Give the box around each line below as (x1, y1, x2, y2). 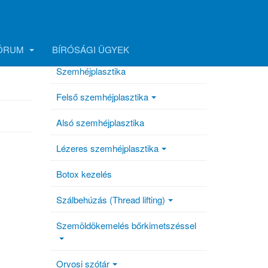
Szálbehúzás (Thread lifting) (56, 193, 165, 206)
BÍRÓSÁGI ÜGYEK (52, 43, 129, 56)
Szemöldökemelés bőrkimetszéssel (56, 218, 196, 232)
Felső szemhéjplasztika (56, 90, 148, 103)
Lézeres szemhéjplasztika (56, 141, 159, 154)
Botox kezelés (56, 167, 112, 180)
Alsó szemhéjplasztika (56, 115, 144, 129)
